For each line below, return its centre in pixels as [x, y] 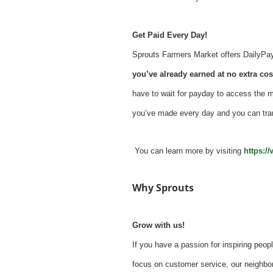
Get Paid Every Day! [170, 35]
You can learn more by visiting [188, 151]
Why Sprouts [163, 188]
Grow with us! [158, 225]
